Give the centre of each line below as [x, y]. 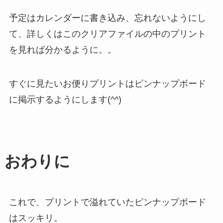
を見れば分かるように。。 [62, 50]
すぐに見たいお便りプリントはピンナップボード [107, 84]
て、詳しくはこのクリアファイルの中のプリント [107, 34]
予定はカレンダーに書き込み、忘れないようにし [107, 18]
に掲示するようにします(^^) [65, 100]
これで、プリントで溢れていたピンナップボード [107, 202]
